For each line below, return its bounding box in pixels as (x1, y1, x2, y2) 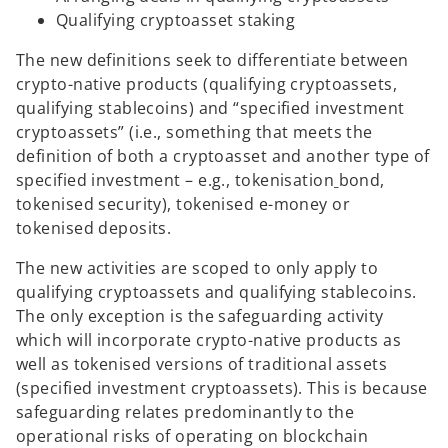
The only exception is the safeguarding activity (16, 305, 384, 328)
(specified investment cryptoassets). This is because (16, 377, 428, 400)
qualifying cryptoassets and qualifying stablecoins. (16, 281, 417, 304)
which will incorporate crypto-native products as (16, 329, 402, 352)
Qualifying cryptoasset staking (56, 9, 296, 32)
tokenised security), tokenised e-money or (16, 193, 351, 216)
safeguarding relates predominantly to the (16, 401, 355, 424)
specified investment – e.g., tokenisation (16, 169, 335, 192)
